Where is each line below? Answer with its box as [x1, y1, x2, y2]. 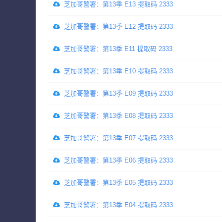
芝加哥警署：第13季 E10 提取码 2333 [64, 67, 173, 75]
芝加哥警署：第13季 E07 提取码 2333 [64, 134, 173, 142]
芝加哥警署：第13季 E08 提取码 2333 [64, 112, 173, 120]
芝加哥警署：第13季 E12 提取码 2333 [64, 23, 173, 31]
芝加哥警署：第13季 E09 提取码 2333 [64, 90, 173, 98]
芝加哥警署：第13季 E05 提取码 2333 [64, 179, 173, 187]
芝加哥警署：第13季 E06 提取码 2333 [64, 157, 173, 165]
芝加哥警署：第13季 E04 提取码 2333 [64, 201, 173, 209]
